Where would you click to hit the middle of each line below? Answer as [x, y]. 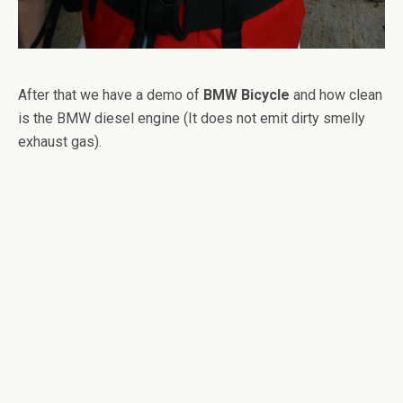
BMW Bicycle [246, 95]
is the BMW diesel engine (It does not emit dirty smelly [192, 119]
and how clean [336, 95]
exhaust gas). [60, 142]
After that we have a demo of [111, 95]
